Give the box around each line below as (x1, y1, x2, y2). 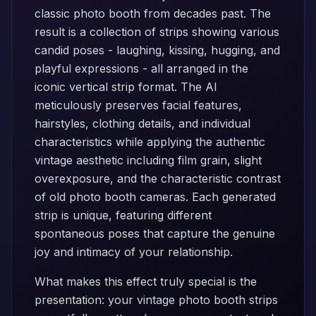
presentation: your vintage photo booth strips (35, 293, 278, 307)
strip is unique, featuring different (35, 208, 212, 222)
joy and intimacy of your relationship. (35, 245, 233, 259)
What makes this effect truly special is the (35, 274, 257, 288)
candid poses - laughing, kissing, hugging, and (35, 43, 280, 57)
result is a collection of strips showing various (35, 25, 279, 39)
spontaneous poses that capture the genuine (35, 226, 275, 241)
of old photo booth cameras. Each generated (35, 190, 276, 204)
